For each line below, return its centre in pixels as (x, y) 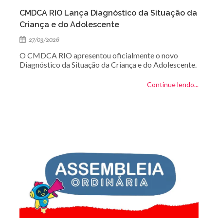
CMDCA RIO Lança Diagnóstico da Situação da (108, 13)
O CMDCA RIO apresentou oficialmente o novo (99, 55)
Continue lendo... (173, 85)
